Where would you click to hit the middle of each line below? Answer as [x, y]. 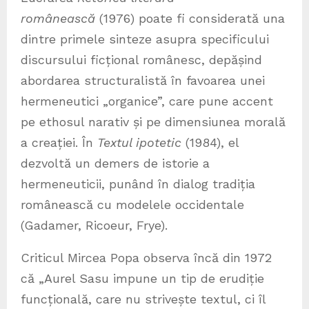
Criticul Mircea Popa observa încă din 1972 [146, 258]
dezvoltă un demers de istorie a [115, 163]
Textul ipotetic [139, 143]
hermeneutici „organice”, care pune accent [147, 101]
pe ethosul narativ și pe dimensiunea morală [153, 122]
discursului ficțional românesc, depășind [141, 60]
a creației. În [59, 143]
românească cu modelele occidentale [132, 205]
